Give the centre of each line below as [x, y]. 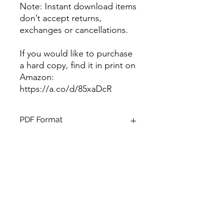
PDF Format [41, 119]
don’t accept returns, [61, 18]
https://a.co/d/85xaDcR [66, 89]
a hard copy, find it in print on [78, 65]
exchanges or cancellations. [74, 30]
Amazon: [37, 77]
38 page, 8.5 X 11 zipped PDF [65, 174]
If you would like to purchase [76, 53]
